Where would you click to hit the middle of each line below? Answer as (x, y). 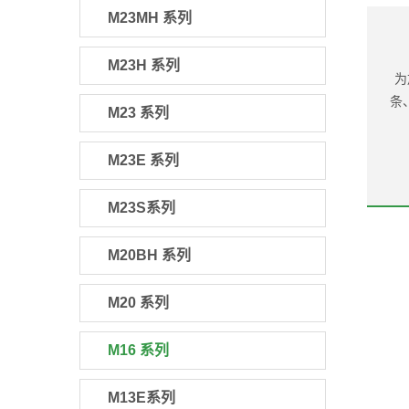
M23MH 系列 (150, 18)
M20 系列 (138, 303)
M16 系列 (138, 350)
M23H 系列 (144, 65)
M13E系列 (142, 398)
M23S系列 (142, 208)
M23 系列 (138, 113)
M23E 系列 (143, 160)
